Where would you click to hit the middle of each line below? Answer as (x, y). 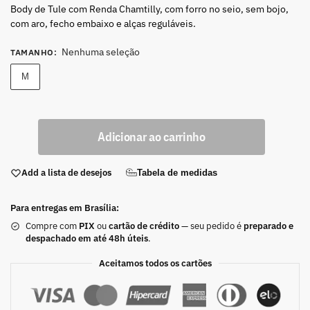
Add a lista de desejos (66, 173)
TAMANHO (32, 53)
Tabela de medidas (177, 172)
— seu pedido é (211, 226)
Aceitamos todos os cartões (155, 263)
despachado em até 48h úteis (87, 238)
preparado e (268, 226)
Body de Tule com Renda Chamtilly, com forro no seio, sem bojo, (149, 9)
